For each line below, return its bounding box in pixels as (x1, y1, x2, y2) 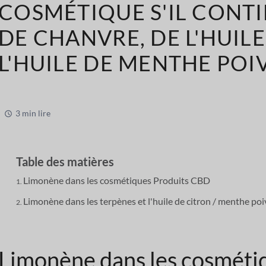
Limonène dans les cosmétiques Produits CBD (23, 175, 211, 186)
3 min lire (15, 108, 51, 119)
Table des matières (16, 154, 115, 169)
